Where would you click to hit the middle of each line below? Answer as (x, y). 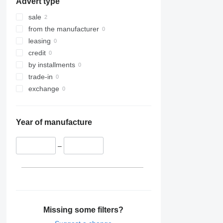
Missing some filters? (84, 210)
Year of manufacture (54, 122)
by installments (52, 65)
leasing (39, 41)
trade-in (40, 77)
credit (37, 53)
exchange (44, 89)
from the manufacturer (63, 29)
